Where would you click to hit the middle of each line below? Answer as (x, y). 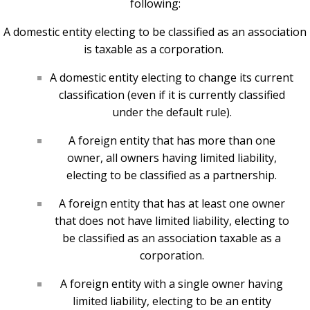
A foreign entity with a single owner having (172, 284)
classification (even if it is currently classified (172, 95)
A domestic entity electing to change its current (172, 78)
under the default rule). (172, 112)
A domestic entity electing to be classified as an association (155, 32)
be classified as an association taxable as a (172, 238)
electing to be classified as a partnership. (172, 175)
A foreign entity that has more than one (172, 141)
